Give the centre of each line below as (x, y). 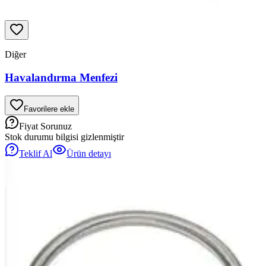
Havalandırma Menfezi (61, 77)
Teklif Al (36, 153)
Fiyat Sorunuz (45, 126)
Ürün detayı (89, 153)
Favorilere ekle (49, 109)
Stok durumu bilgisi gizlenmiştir (64, 137)
